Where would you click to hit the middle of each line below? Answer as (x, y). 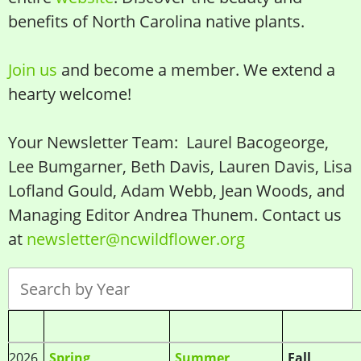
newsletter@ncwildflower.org (136, 239)
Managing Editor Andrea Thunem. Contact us (175, 215)
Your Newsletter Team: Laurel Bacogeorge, (168, 143)
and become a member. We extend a (196, 70)
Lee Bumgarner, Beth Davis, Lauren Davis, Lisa (180, 167)
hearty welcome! (70, 94)
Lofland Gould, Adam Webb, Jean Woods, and (176, 191)
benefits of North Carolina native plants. (156, 22)
